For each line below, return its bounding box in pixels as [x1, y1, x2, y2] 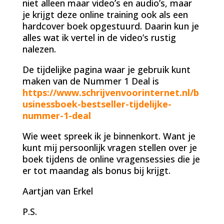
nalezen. [22, 42, 56, 55]
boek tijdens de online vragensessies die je [22, 152, 200, 165]
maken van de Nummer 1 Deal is [22, 74, 159, 87]
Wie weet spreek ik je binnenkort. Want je [22, 129, 195, 142]
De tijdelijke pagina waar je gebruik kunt [22, 63, 190, 75]
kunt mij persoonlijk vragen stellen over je [22, 141, 197, 153]
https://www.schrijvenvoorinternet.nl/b [22, 86, 199, 98]
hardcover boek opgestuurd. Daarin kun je [22, 19, 199, 32]
